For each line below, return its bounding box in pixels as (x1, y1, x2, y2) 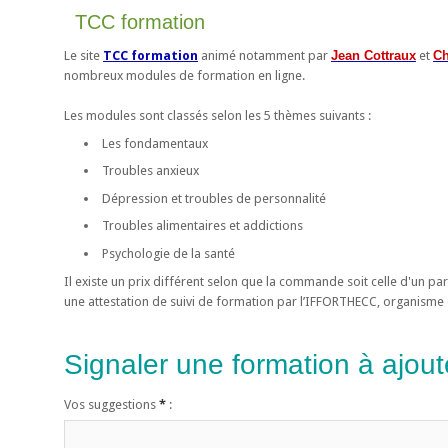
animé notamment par (198, 48, 331, 64)
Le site (64, 48, 103, 64)
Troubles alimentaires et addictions (101, 218, 303, 234)
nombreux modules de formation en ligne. (64, 68, 305, 84)
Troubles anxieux (101, 163, 199, 179)
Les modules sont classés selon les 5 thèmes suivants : (64, 108, 371, 124)
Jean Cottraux (331, 48, 416, 64)
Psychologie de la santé (101, 246, 235, 262)
